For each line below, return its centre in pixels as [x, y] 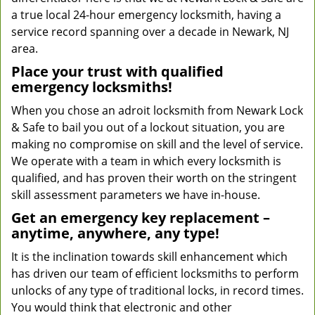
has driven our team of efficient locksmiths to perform [155, 274]
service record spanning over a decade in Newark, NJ [150, 32]
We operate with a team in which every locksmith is [146, 161]
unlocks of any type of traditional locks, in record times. [157, 290]
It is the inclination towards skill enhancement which [149, 257]
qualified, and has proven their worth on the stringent [154, 178]
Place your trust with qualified [117, 71]
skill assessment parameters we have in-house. [136, 195]
